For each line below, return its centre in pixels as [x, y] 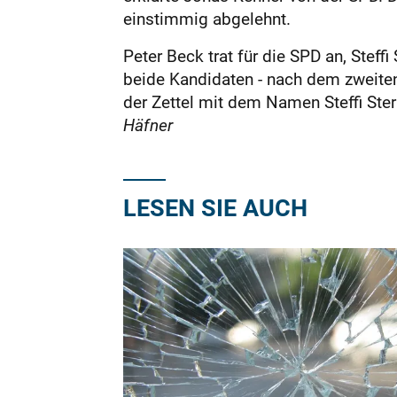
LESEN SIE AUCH [215, 207]
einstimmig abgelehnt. [206, 19]
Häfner [148, 125]
